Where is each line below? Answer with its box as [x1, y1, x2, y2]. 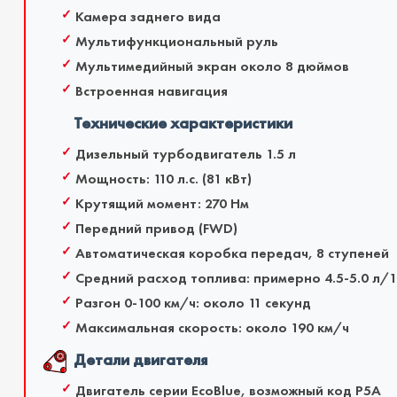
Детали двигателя [73, 349, 207, 371]
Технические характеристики [73, 113, 292, 135]
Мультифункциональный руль [74, 32, 278, 51]
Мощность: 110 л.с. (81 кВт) [74, 169, 252, 189]
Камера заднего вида [74, 7, 221, 27]
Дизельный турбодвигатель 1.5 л [74, 144, 296, 164]
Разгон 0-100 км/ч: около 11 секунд [74, 293, 311, 313]
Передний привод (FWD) [74, 219, 237, 238]
